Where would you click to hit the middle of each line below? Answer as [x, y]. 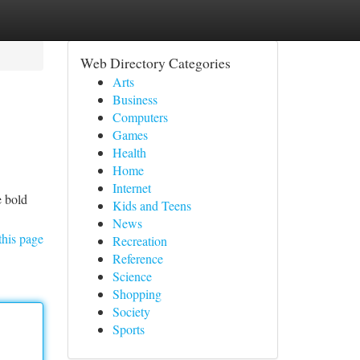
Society [131, 311]
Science [132, 276]
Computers [140, 117]
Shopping [137, 294]
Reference [137, 258]
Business [135, 99]
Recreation [139, 241]
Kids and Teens [151, 205]
